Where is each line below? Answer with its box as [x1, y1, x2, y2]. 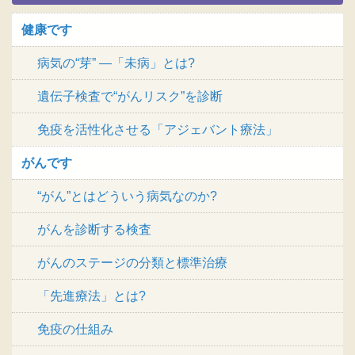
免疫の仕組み [37, 323, 113, 337]
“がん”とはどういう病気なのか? [37, 189, 217, 204]
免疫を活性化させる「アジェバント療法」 [37, 123, 278, 137]
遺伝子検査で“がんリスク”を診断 [37, 90, 223, 104]
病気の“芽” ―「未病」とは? [37, 56, 195, 71]
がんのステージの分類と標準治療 [37, 256, 227, 270]
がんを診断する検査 [37, 223, 151, 237]
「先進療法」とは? [37, 289, 146, 303]
